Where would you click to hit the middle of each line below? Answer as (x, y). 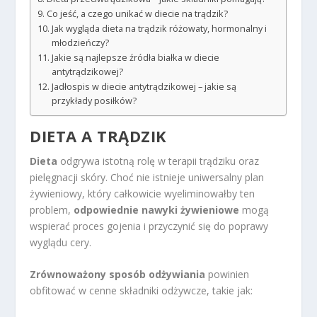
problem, (52, 210)
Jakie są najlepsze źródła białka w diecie (135, 58)
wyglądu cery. (61, 243)
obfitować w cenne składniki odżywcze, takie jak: (142, 291)
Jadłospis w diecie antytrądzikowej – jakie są (144, 87)
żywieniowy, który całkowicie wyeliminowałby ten (143, 194)
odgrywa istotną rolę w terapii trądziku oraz (158, 161)
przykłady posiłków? (94, 101)
